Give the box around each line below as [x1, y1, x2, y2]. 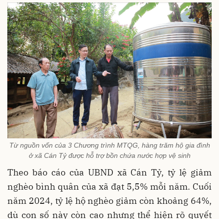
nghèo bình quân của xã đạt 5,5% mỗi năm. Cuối [7, 180, 212, 192]
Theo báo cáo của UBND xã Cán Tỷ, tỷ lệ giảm [7, 166, 212, 178]
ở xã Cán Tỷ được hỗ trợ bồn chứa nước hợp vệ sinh [28, 151, 191, 159]
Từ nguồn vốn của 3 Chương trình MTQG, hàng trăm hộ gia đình [9, 141, 210, 149]
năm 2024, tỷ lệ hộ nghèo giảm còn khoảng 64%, [7, 195, 212, 206]
